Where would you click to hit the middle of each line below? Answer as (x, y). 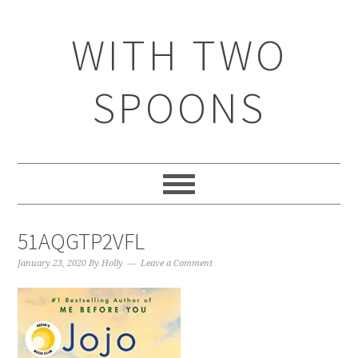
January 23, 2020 (52, 263)
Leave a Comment (177, 263)
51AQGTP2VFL (82, 241)
